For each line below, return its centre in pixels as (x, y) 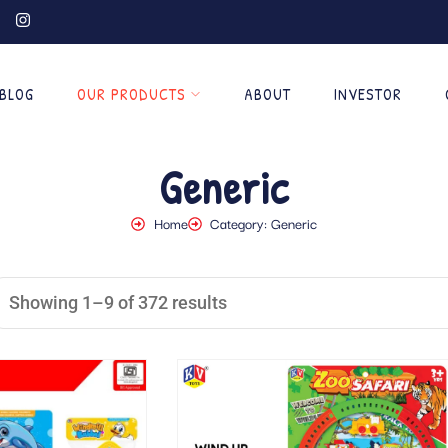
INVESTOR (367, 94)
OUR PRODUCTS (131, 94)
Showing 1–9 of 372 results (117, 302)
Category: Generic (263, 223)
